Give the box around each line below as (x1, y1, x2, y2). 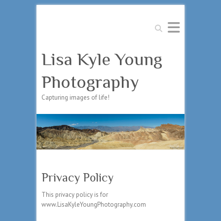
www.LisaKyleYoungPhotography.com (41, 200, 146, 209)
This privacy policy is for (41, 190, 108, 199)
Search (152, 21, 171, 30)
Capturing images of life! (41, 93, 110, 102)
